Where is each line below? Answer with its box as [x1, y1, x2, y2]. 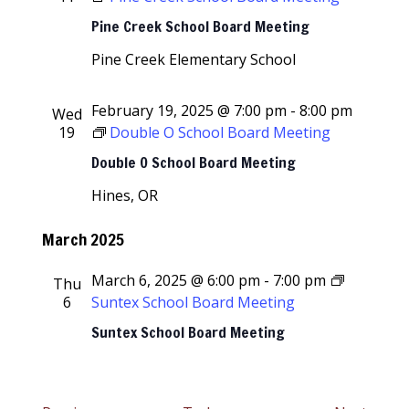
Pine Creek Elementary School [91, 49, 297, 69]
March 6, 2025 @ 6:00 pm [91, 270, 261, 290]
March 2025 [42, 228, 125, 251]
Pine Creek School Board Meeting [91, 16, 310, 37]
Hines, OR [91, 185, 159, 205]
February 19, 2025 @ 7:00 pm [91, 100, 288, 121]
